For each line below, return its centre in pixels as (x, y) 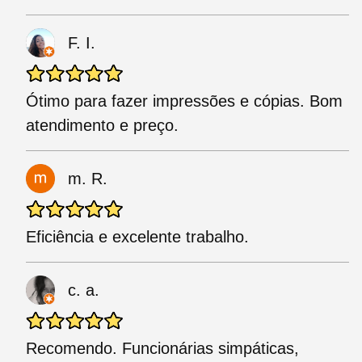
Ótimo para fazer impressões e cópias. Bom (184, 101)
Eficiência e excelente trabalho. (137, 237)
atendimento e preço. (102, 126)
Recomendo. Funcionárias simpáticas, (162, 349)
